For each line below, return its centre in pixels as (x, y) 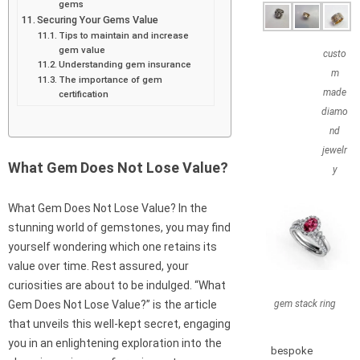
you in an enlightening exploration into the (115, 344)
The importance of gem (111, 79)
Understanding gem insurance (125, 64)
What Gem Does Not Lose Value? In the (108, 209)
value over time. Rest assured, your (98, 266)
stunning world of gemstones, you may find (119, 228)
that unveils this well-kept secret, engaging (119, 324)
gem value (82, 49)
